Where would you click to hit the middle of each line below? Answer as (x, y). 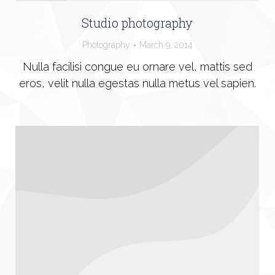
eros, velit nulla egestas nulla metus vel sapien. (137, 83)
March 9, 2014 (166, 45)
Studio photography (137, 23)
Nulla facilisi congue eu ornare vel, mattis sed (137, 67)
